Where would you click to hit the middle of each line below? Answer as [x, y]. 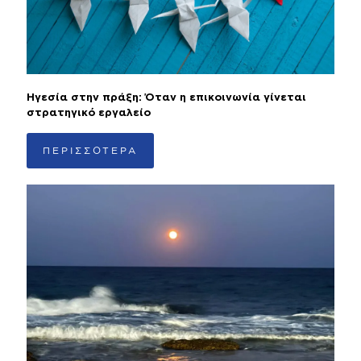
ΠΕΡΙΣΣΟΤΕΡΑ [90, 150]
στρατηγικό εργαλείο [89, 113]
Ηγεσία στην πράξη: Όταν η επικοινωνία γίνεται [166, 98]
